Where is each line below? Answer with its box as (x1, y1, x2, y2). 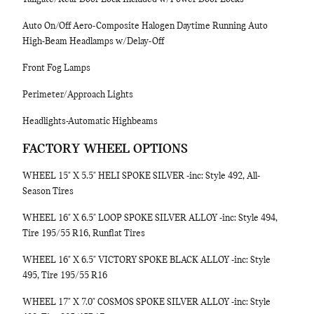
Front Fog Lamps (22, 63, 90, 74)
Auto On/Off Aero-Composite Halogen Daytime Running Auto (22, 21, 268, 32)
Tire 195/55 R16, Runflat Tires (22, 228, 145, 239)
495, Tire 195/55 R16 (22, 271, 107, 281)
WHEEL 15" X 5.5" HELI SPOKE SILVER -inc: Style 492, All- (22, 171, 260, 182)
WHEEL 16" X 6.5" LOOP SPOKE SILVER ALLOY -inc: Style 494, (22, 213, 278, 224)
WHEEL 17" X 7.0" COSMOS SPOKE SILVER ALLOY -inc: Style (22, 297, 271, 308)
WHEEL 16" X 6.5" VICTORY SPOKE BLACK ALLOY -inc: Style (22, 255, 271, 266)
